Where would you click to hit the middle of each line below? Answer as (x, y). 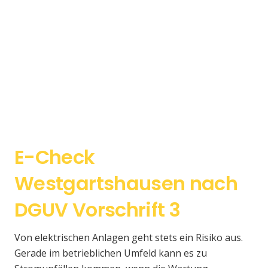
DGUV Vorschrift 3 (98, 210)
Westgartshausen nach (126, 184)
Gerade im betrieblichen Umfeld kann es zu (111, 253)
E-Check (55, 157)
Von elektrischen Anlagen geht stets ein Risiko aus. (129, 237)
